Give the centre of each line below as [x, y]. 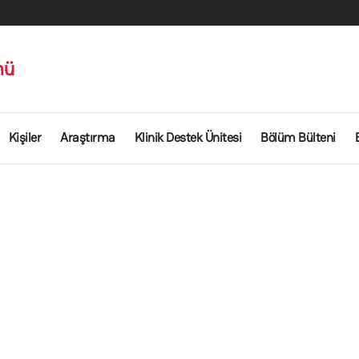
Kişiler [24, 137]
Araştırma [88, 137]
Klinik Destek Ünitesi [188, 137]
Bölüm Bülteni [298, 137]
